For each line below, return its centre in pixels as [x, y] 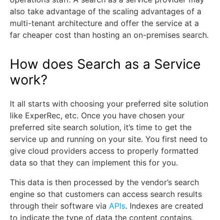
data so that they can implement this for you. [94, 163]
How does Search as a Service [105, 64]
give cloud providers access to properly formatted [104, 151]
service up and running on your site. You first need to [109, 139]
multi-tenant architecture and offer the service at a [104, 23]
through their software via [59, 206]
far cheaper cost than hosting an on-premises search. [109, 35]
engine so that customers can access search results [106, 194]
